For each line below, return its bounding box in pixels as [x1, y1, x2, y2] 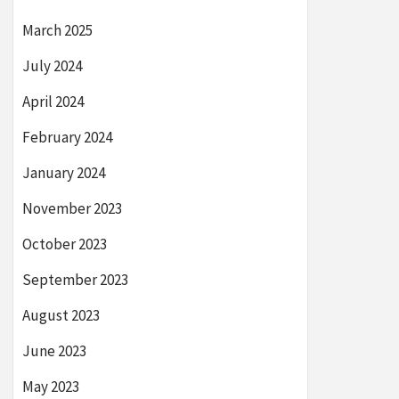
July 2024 [22, 56, 82, 76]
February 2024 [22, 127, 112, 147]
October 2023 [22, 234, 107, 254]
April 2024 [22, 92, 84, 111]
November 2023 [22, 199, 122, 218]
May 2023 [22, 377, 79, 396]
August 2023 [22, 305, 100, 325]
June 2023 [22, 341, 86, 361]
